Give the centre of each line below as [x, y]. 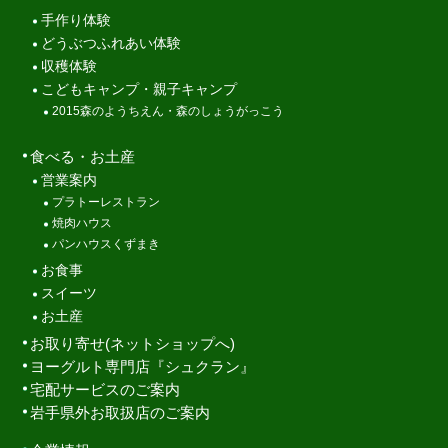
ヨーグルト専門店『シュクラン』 [142, 366]
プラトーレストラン [106, 201]
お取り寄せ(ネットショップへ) [132, 343]
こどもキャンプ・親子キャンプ [139, 89]
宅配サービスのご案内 [105, 389]
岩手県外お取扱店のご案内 [120, 412]
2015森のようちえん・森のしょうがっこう [168, 111]
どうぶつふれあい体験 [111, 43]
